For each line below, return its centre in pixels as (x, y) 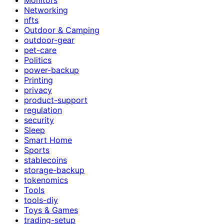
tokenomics (46, 180)
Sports (37, 150)
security (39, 120)
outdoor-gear (49, 40)
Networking (46, 10)
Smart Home (48, 140)
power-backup (51, 70)
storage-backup (54, 170)
